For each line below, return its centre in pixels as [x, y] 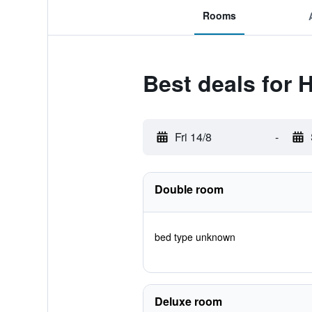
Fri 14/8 [193, 137]
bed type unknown [195, 237]
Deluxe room [188, 301]
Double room [189, 189]
